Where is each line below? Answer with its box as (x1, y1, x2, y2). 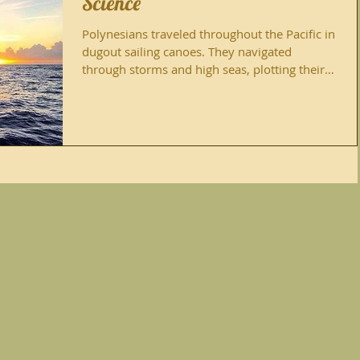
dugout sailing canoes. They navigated (82, 43, 292, 59)
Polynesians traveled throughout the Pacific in (82, 26, 335, 42)
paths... (82, 79, 122, 95)
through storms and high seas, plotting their (82, 61, 325, 77)
